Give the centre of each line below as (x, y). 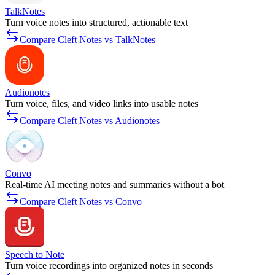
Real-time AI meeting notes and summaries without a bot (114, 185)
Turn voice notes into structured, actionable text (96, 23)
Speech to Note (35, 255)
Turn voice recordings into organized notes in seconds (109, 266)
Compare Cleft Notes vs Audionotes (90, 121)
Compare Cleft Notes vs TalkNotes (87, 40)
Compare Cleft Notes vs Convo (81, 202)
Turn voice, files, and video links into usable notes (102, 104)
